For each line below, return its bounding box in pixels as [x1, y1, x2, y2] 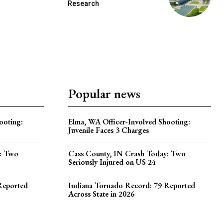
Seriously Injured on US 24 [68, 156, 156, 167]
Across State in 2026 [68, 188, 134, 199]
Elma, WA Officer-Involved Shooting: [68, 116, 190, 127]
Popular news [68, 85, 140, 102]
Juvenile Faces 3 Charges [68, 124, 149, 135]
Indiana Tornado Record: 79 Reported [68, 180, 195, 191]
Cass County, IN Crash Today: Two [68, 148, 186, 159]
